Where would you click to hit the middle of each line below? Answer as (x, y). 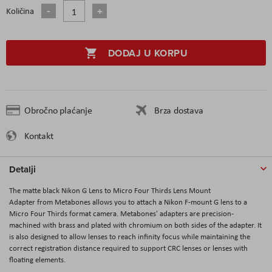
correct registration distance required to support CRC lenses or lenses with (128, 248)
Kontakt (39, 135)
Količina (20, 11)
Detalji (22, 169)
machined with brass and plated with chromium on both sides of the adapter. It (135, 225)
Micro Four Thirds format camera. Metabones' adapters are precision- (121, 213)
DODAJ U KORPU (148, 53)
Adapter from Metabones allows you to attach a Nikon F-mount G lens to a (128, 202)
